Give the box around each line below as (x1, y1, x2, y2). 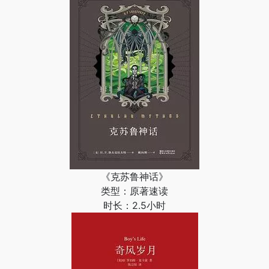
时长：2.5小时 (103, 199, 166, 211)
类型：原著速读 (101, 185, 168, 197)
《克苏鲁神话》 (101, 171, 168, 183)
